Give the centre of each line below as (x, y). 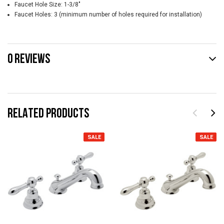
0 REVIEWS (29, 58)
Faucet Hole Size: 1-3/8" (47, 5)
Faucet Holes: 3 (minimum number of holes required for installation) (108, 15)
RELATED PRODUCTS (48, 113)
